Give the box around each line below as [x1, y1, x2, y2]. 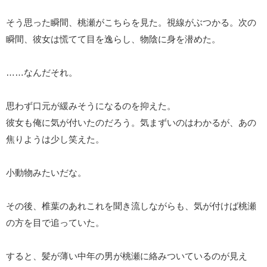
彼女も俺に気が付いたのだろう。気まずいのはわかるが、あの [5, 117, 256, 128]
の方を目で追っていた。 [5, 217, 104, 228]
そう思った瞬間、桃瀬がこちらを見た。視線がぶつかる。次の [5, 17, 256, 27]
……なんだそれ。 [5, 67, 77, 77]
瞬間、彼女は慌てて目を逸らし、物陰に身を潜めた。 [5, 33, 221, 44]
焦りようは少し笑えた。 [5, 133, 104, 144]
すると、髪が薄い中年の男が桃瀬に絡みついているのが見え [5, 250, 247, 261]
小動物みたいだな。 [5, 167, 86, 178]
